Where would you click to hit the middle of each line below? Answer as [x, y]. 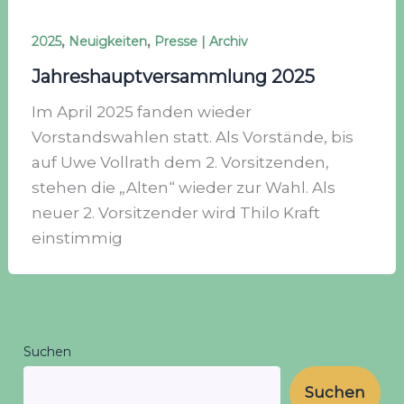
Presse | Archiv [201, 41]
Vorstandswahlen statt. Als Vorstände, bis [192, 138]
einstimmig [77, 239]
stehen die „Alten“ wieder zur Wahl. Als [183, 188]
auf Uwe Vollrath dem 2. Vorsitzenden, [180, 163]
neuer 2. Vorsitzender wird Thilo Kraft [175, 213]
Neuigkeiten [107, 41]
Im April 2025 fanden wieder [141, 112]
